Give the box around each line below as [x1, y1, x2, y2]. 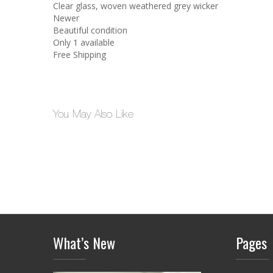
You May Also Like [53, 107, 133, 120]
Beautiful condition [53, 24, 127, 36]
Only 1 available [53, 36, 115, 48]
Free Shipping [53, 48, 106, 60]
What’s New [53, 231, 115, 253]
